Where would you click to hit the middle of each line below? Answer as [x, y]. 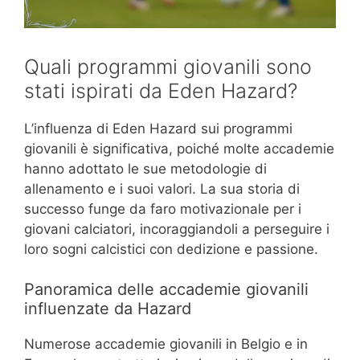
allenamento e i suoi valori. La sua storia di [162, 188]
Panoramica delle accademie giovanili [166, 290]
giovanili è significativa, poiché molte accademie [179, 148]
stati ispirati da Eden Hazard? [161, 90]
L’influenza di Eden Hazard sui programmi [158, 128]
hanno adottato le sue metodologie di [145, 168]
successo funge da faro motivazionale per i [163, 209]
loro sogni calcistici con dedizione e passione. [171, 249]
